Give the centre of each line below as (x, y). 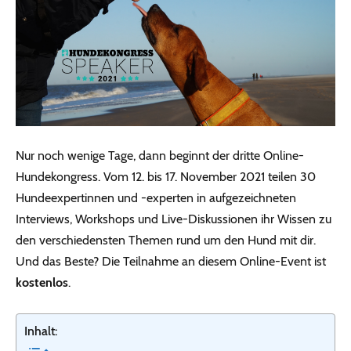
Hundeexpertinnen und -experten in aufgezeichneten (156, 197)
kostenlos (42, 282)
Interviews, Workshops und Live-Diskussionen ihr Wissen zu (174, 219)
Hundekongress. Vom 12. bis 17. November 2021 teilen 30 (166, 176)
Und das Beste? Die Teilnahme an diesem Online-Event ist (171, 261)
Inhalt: (41, 331)
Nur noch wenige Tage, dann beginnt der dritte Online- (160, 155)
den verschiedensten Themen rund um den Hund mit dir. (166, 240)
